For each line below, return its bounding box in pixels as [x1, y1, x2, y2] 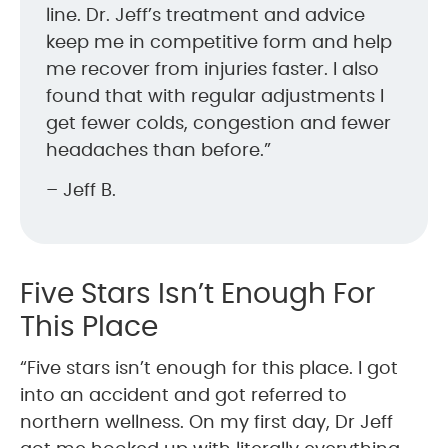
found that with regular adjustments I [46, 87, 384, 106]
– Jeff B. [46, 181, 116, 200]
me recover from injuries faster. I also [46, 60, 379, 79]
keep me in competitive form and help [46, 33, 392, 52]
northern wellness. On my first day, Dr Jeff [20, 413, 393, 432]
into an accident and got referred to [20, 386, 347, 405]
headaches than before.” [46, 141, 271, 160]
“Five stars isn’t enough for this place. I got [20, 359, 398, 378]
